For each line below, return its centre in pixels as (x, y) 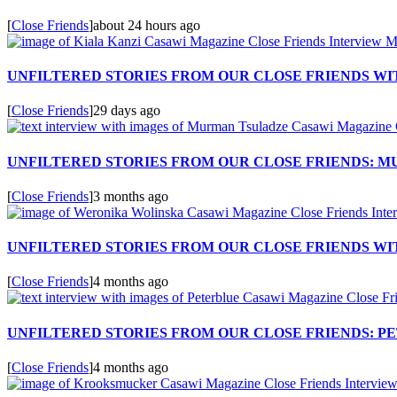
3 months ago (131, 196)
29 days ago (127, 111)
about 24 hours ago (147, 25)
